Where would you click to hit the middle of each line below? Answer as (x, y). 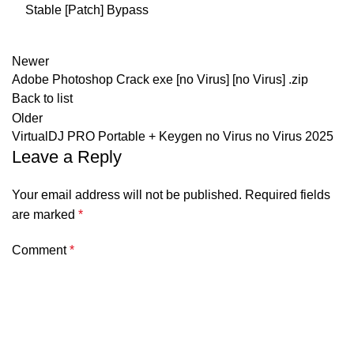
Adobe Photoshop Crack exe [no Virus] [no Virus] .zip (160, 79)
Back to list (42, 98)
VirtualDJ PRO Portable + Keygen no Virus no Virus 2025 (173, 136)
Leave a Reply (67, 157)
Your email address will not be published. (127, 195)
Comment (41, 250)
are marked (45, 215)
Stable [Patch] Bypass (87, 10)
